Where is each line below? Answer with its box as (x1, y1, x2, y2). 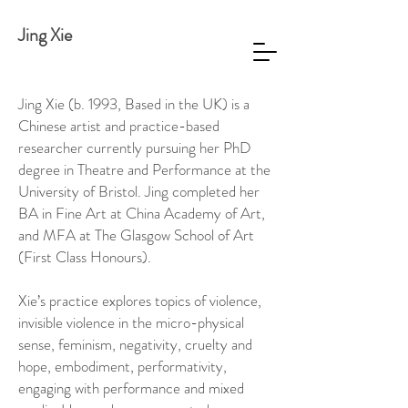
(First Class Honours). (18, 246, 155, 268)
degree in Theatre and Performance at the (18, 158, 270, 180)
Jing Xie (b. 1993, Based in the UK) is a (18, 93, 250, 115)
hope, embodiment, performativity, (18, 355, 227, 377)
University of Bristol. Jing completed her (18, 180, 260, 202)
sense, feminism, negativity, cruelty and (18, 333, 252, 355)
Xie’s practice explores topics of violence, (18, 290, 261, 311)
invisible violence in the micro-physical (18, 311, 244, 333)
